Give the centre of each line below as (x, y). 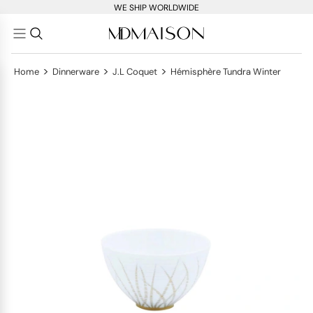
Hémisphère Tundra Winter (226, 72)
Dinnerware (76, 72)
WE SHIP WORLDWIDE (156, 8)
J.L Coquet (135, 72)
